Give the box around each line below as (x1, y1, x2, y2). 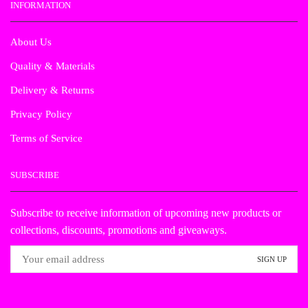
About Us (10, 36, 52, 48)
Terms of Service (10, 133, 82, 144)
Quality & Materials (10, 60, 95, 72)
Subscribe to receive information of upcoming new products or (10, 207, 281, 219)
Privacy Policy (10, 109, 72, 120)
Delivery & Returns (10, 85, 94, 96)
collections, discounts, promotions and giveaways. (10, 224, 227, 236)
